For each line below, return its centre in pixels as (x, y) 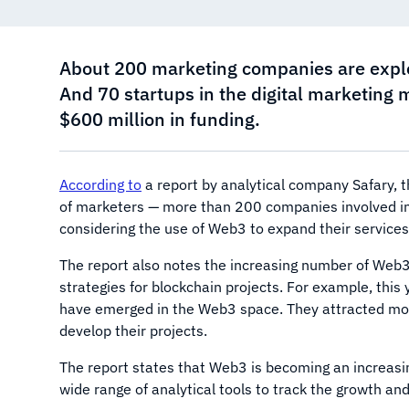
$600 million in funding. (160, 119)
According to (100, 184)
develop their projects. (135, 330)
